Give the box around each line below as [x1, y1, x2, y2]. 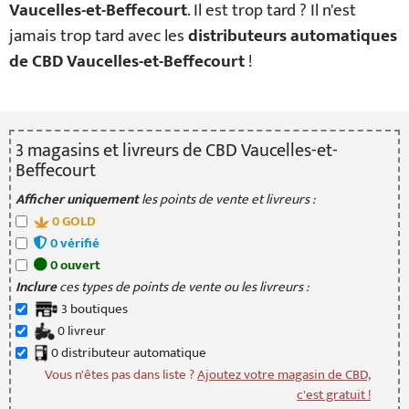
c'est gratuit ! [297, 383, 372, 406]
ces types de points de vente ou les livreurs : [58, 276, 309, 299]
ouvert [57, 254, 100, 277]
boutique [67, 298, 122, 320]
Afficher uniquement [15, 188, 139, 211]
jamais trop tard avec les [8, 22, 188, 50]
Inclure [15, 276, 59, 299]
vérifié [57, 232, 100, 255]
